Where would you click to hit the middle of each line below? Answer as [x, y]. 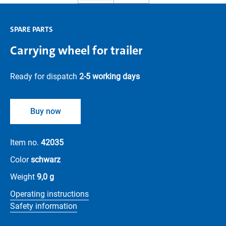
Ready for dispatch [45, 76]
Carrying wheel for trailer [76, 50]
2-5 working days [109, 76]
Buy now [45, 111]
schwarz [46, 160]
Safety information [44, 206]
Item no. [25, 143]
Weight [23, 177]
